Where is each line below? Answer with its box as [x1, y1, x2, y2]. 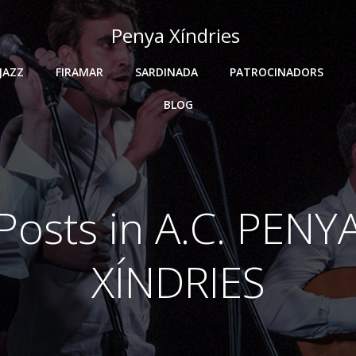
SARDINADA [135, 64, 198, 79]
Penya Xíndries [111, 22, 241, 48]
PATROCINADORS [230, 64, 323, 79]
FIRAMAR [56, 64, 103, 79]
